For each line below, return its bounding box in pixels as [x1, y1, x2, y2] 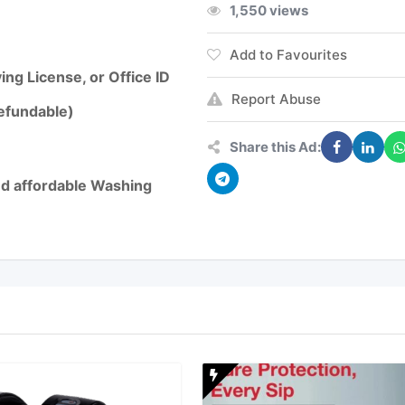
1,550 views [229, 2, 308, 19]
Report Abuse [231, 90, 321, 108]
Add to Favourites [229, 46, 347, 63]
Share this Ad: [229, 137, 321, 155]
